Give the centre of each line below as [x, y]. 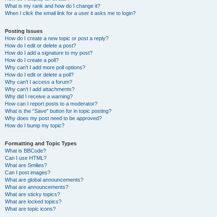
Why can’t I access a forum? [39, 82]
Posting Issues [24, 31]
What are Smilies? [26, 165]
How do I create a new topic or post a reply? [57, 38]
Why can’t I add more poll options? [45, 67]
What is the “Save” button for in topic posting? [58, 111]
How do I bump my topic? [35, 125]
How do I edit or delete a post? [40, 46]
